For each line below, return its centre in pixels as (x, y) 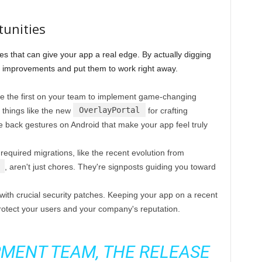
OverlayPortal (109, 110)
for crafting (166, 111)
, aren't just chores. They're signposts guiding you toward (110, 167)
